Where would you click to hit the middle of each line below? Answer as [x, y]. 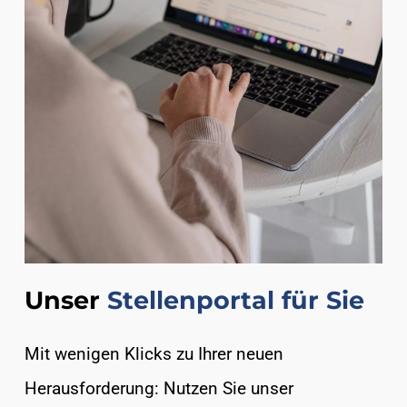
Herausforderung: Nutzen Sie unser [159, 388]
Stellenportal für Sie [235, 300]
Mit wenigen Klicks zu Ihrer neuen [154, 353]
